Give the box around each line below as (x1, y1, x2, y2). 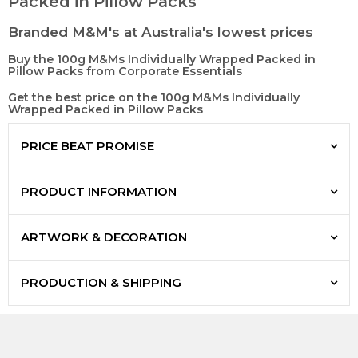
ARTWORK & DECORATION (21, 229, 187, 245)
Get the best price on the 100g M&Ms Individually (8, 90, 300, 105)
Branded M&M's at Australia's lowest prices (8, 24, 313, 41)
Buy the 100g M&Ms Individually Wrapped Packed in (8, 52, 316, 67)
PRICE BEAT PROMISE (21, 138, 154, 154)
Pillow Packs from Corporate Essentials (8, 64, 242, 79)
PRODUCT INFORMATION (21, 184, 177, 200)
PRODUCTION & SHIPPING (21, 275, 181, 291)
